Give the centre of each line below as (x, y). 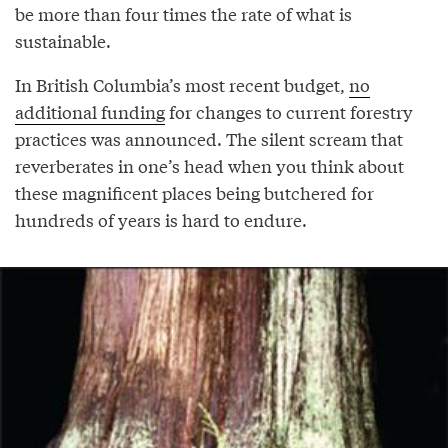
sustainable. (63, 41)
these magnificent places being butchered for (194, 193)
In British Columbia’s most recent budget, (182, 85)
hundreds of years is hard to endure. (161, 220)
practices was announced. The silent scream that (209, 139)
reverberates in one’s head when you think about (209, 166)
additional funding (90, 112)
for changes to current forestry (289, 112)
